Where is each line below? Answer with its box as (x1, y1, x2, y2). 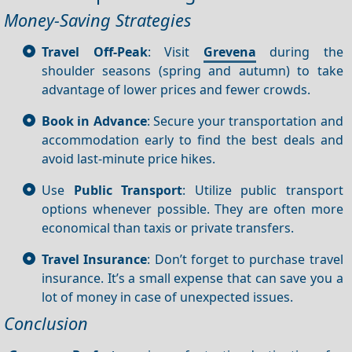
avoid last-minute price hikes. (42, 149, 215, 167)
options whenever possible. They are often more (42, 200, 343, 218)
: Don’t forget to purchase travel (147, 250, 343, 268)
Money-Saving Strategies (4, 9, 191, 32)
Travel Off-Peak (42, 42, 148, 60)
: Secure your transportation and (146, 112, 343, 130)
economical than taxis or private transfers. (42, 218, 294, 236)
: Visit (147, 42, 203, 60)
